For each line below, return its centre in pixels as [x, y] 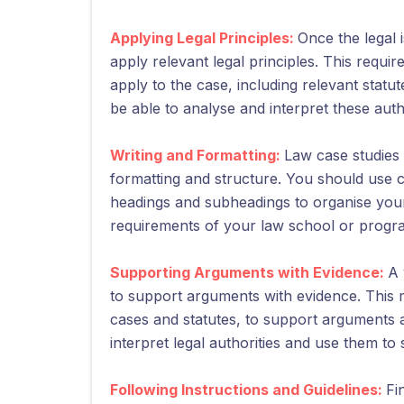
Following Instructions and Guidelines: [248, 390]
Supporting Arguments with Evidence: [249, 272]
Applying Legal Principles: [204, 38]
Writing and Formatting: [197, 155]
